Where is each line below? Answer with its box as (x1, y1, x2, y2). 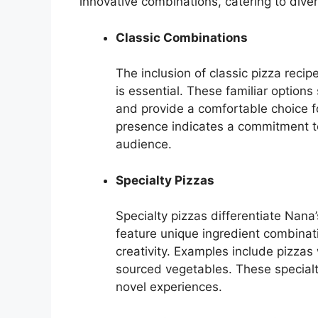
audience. (116, 137, 172, 152)
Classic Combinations (116, 30, 248, 45)
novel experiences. (116, 280, 222, 295)
